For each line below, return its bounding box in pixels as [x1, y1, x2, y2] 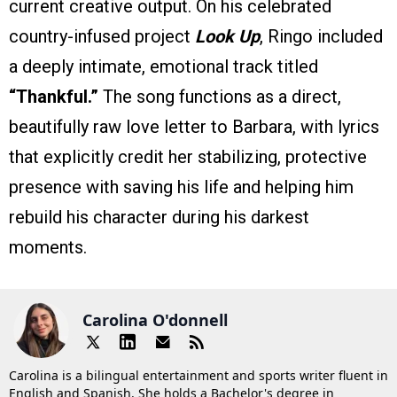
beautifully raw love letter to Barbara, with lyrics [9, 116, 379, 138]
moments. [9, 237, 87, 259]
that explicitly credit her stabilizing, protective [9, 146, 367, 168]
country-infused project [9, 26, 195, 48]
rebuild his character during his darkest [9, 206, 309, 229]
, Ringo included [260, 26, 383, 48]
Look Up [195, 26, 260, 48]
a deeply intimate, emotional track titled [9, 56, 318, 78]
